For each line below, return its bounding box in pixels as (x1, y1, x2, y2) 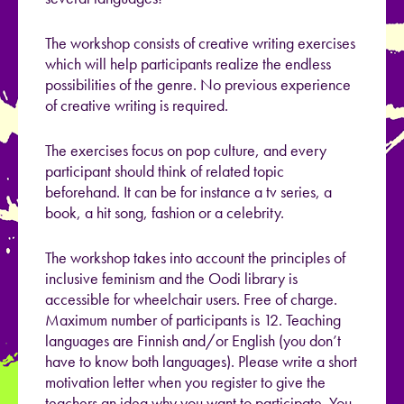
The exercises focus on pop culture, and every (45, 140, 326, 161)
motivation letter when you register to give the (45, 372, 326, 393)
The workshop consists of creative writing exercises (45, 32, 355, 54)
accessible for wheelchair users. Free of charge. (45, 289, 337, 310)
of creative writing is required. (45, 95, 228, 116)
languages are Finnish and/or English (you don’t (45, 330, 341, 352)
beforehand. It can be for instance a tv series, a (45, 181, 332, 203)
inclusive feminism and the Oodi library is (45, 268, 298, 289)
